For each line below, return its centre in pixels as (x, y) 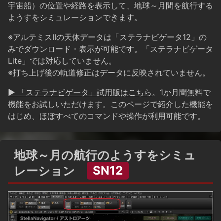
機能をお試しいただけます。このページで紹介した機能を (110, 104)
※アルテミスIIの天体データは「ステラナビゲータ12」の (107, 37)
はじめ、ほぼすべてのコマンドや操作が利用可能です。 (107, 116)
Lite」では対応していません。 (62, 60)
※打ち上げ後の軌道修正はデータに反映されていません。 (109, 72)
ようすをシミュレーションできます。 (75, 17)
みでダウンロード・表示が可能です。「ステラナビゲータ (110, 49)
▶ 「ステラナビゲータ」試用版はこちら (80, 92)
